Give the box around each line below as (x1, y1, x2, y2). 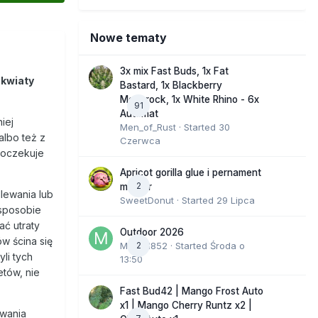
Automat (120, 107, 158, 119)
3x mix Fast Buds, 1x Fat (120, 65, 229, 77)
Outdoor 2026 (120, 226, 184, 238)
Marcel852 (120, 239, 168, 251)
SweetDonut (120, 194, 174, 206)
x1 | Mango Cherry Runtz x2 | (120, 299, 252, 311)
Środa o (210, 239, 245, 251)
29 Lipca (216, 194, 255, 206)
